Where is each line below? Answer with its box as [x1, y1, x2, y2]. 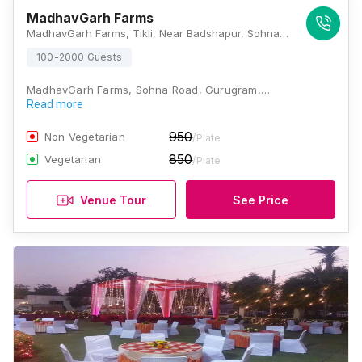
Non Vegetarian [44, 130, 125, 143]
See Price [233, 192, 288, 207]
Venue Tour [80, 192, 146, 207]
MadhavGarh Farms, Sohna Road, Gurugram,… [27, 83, 270, 96]
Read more [27, 98, 83, 111]
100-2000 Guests [36, 51, 122, 63]
